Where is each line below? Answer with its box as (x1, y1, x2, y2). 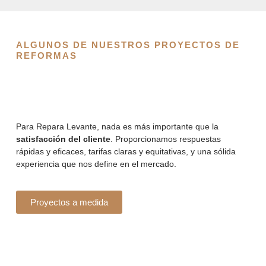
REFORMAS (16, 50, 77, 61)
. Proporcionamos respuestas (110, 134, 221, 144)
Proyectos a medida (30, 197, 108, 208)
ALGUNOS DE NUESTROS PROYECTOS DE (16, 39, 240, 50)
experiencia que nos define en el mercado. (16, 159, 176, 169)
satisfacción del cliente (16, 134, 110, 144)
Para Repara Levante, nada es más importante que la (16, 121, 218, 131)
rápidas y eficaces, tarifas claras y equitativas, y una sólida (16, 146, 236, 156)
